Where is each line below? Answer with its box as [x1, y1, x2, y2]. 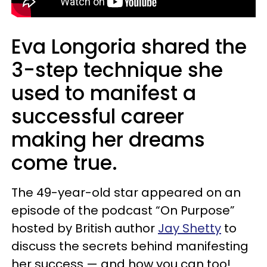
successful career [11, 103, 184, 131]
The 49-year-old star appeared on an [11, 184, 241, 201]
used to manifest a [11, 79, 196, 107]
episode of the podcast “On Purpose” [11, 202, 235, 219]
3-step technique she [11, 56, 223, 84]
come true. [11, 149, 117, 177]
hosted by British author [11, 220, 158, 237]
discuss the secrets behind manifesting [11, 238, 249, 254]
